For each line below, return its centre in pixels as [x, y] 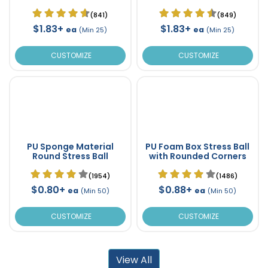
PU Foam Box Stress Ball [197, 146]
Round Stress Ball [70, 156]
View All [134, 260]
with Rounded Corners [197, 156]
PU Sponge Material [70, 146]
